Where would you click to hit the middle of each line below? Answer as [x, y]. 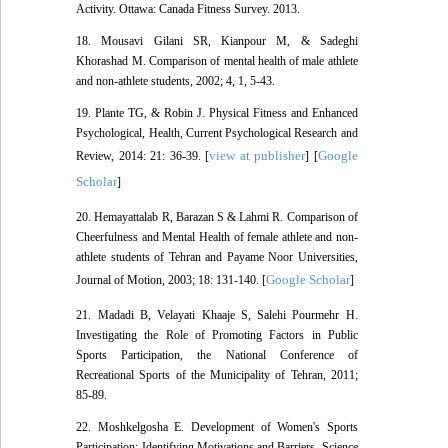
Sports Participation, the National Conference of [217, 355]
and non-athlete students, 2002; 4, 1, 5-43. [176, 81]
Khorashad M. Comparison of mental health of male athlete [217, 61]
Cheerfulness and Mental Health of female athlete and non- [217, 237]
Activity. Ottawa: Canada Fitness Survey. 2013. [188, 9]
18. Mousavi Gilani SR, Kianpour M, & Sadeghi [217, 41]
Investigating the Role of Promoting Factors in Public [217, 335]
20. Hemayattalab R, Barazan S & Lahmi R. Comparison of [217, 217]
